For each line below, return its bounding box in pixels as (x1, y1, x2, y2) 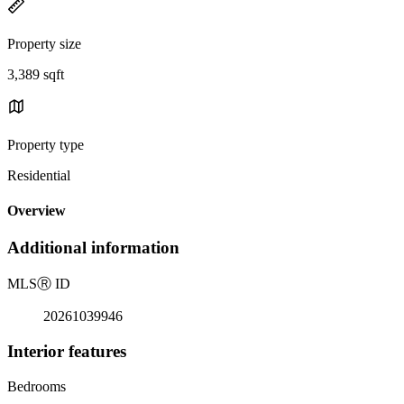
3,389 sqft (7, 66, 64, 82)
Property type (7, 136, 84, 152)
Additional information (7, 238, 179, 258)
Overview (7, 203, 66, 219)
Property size (7, 35, 81, 51)
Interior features (7, 341, 126, 361)
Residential (7, 167, 70, 183)
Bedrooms (7, 378, 66, 394)
